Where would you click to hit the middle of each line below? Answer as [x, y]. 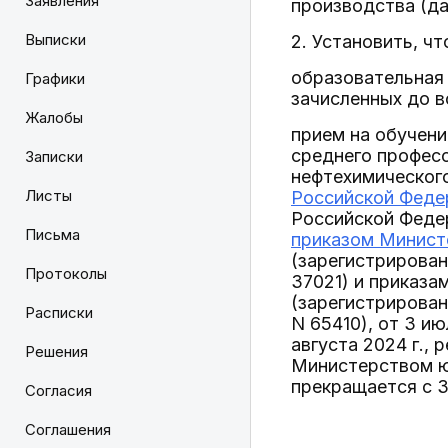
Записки [54, 156]
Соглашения [68, 429]
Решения [56, 351]
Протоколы [66, 273]
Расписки [59, 312]
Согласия [58, 390]
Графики [55, 78]
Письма [52, 234]
